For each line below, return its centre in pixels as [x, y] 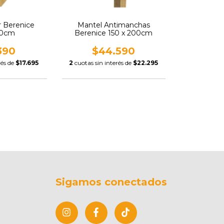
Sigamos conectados [111, 182]
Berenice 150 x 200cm [114, 33]
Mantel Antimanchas [113, 25]
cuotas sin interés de [104, 63]
